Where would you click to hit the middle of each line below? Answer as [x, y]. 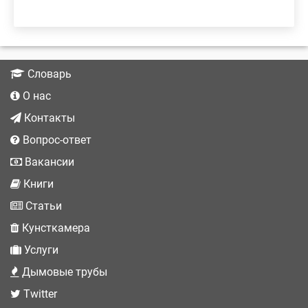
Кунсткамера [55, 228]
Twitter [39, 294]
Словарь [48, 74]
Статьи [42, 206]
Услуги [40, 250]
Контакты [48, 118]
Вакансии [48, 162]
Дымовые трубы [63, 272]
